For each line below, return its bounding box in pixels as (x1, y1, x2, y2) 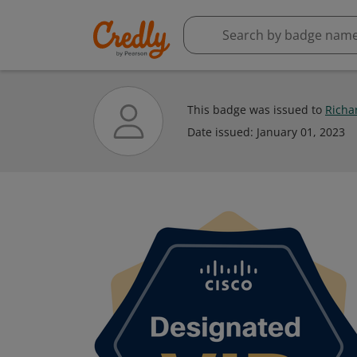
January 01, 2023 (257, 124, 345, 139)
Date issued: (187, 124, 257, 139)
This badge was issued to (187, 102, 325, 117)
